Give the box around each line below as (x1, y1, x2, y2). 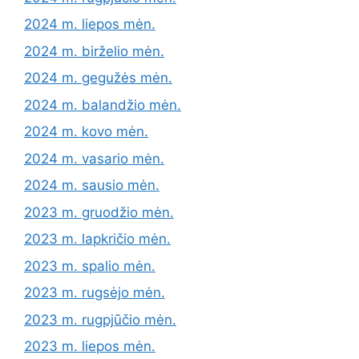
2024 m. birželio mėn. (24, 42, 164, 59)
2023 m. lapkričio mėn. (24, 231, 171, 248)
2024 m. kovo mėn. (24, 123, 148, 140)
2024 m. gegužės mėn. (24, 70, 172, 87)
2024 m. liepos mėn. (24, 16, 155, 33)
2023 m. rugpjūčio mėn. (24, 311, 176, 328)
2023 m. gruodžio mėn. (24, 204, 174, 220)
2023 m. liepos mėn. (24, 338, 155, 355)
